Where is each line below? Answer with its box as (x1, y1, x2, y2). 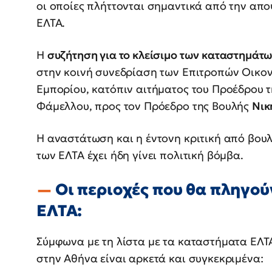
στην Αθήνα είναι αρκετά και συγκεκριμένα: (36, 251, 263, 266)
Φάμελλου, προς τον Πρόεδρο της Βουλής (36, 99, 252, 114)
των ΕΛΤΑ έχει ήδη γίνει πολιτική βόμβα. (36, 148, 243, 163)
